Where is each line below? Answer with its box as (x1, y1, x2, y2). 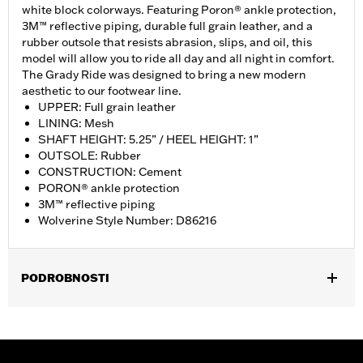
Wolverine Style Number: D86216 (38, 213, 216, 228)
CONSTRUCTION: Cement (38, 164, 181, 180)
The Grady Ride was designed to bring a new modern (22, 67, 306, 83)
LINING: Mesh (38, 116, 114, 131)
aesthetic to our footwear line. (22, 83, 181, 99)
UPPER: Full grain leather (38, 100, 176, 115)
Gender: (8, 310, 55, 326)
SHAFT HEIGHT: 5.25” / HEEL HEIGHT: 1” (38, 132, 258, 147)
